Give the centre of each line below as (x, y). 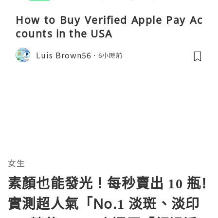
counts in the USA (64, 34)
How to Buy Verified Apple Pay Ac (109, 20)
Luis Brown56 (64, 55)
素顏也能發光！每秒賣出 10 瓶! (108, 183)
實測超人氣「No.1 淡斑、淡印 (104, 204)
